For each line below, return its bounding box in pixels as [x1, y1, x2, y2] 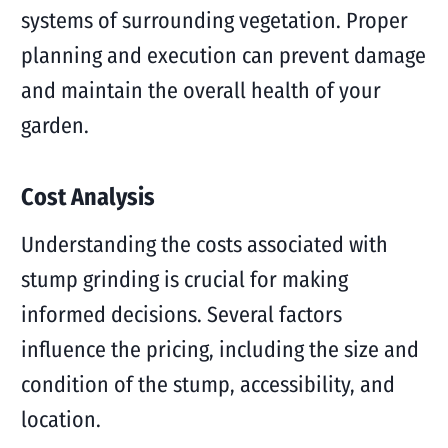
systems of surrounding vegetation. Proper [20, 7, 408, 34]
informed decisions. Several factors [20, 301, 342, 328]
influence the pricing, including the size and [20, 336, 419, 363]
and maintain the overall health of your [20, 77, 381, 104]
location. [20, 406, 101, 433]
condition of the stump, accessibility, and [20, 371, 395, 398]
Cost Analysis [20, 183, 155, 211]
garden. [20, 112, 89, 139]
